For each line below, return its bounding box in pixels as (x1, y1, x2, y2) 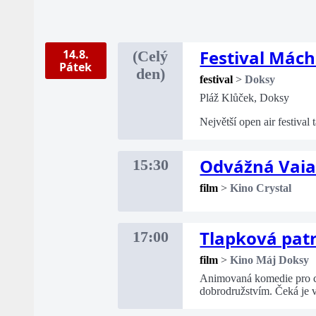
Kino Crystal (230, 182, 292, 195)
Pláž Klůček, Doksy (200, 92, 290, 104)
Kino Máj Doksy (230, 254, 310, 267)
